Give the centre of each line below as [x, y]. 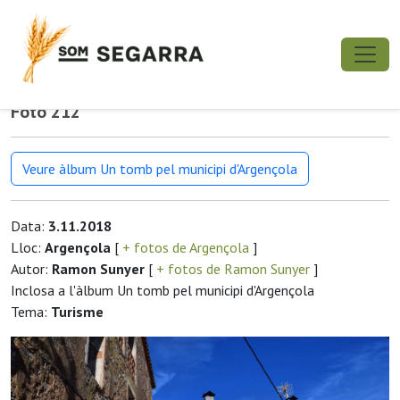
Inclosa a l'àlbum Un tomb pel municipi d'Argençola [162, 290]
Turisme [77, 312]
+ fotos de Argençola [186, 247]
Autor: [31, 269]
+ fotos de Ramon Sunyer [233, 269]
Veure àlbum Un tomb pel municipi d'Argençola [160, 169]
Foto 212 [46, 112]
